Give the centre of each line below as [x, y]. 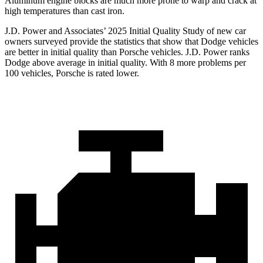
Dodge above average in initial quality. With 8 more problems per [125, 63]
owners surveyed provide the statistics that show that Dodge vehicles [131, 42]
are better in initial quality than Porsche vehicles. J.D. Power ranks [127, 52]
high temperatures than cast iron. [65, 11]
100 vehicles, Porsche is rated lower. [72, 73]
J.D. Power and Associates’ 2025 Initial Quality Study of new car [125, 31]
